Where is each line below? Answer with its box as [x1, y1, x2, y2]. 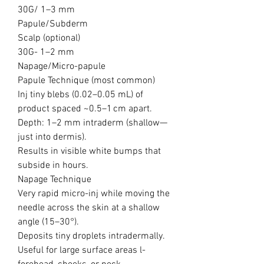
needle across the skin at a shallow [18, 202, 160, 214]
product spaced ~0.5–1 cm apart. [18, 103, 152, 115]
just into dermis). [18, 131, 87, 143]
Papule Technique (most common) [18, 75, 155, 87]
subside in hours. [18, 160, 88, 171]
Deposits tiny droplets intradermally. [18, 230, 165, 242]
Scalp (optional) [18, 32, 80, 44]
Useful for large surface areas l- [18, 245, 146, 256]
